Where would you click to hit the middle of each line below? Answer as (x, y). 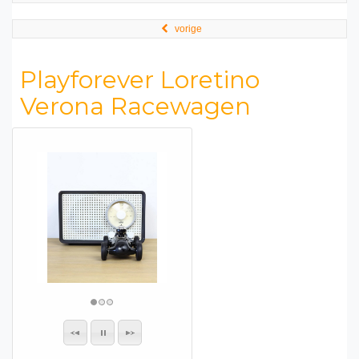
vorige (188, 29)
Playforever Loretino (140, 80)
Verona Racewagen (135, 106)
